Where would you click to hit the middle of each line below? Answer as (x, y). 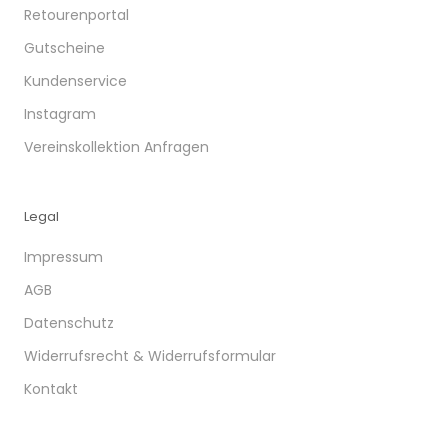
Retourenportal (76, 15)
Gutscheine (64, 48)
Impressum (63, 257)
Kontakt (51, 389)
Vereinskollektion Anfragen (116, 147)
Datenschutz (69, 323)
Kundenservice (75, 81)
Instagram (60, 114)
